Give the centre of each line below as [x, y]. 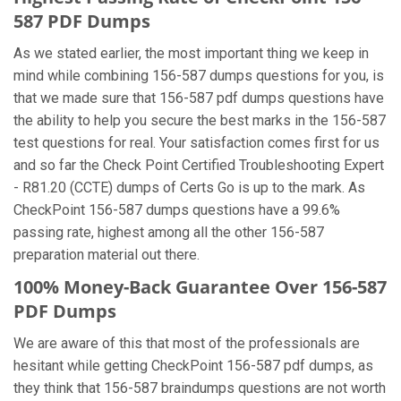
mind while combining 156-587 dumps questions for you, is [199, 76]
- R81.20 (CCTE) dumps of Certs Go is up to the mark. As [189, 188]
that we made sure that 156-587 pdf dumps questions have [199, 98]
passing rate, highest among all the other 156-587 [169, 232]
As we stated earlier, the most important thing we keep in [191, 53]
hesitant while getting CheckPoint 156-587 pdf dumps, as [193, 366]
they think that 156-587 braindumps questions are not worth [200, 388]
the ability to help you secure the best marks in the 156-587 [200, 120]
